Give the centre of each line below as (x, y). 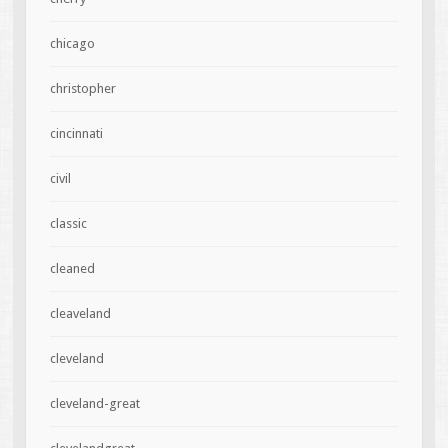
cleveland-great (94, 403)
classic (68, 223)
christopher (82, 88)
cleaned (72, 268)
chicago (72, 43)
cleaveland (80, 313)
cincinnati (76, 133)
